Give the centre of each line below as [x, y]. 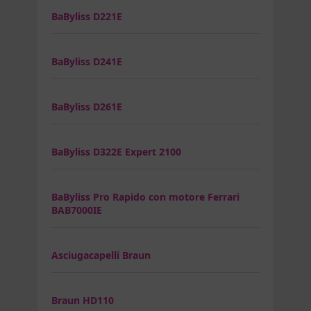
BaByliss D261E [87, 106]
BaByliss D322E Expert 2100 [116, 151]
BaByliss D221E [87, 16]
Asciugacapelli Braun [101, 255]
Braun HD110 [83, 300]
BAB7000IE [77, 210]
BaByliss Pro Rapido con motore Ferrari [145, 196]
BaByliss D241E [87, 61]
